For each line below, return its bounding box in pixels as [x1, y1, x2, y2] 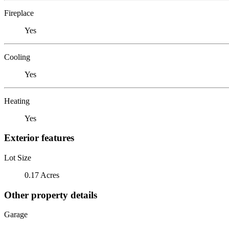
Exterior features [4, 132, 74, 144]
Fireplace [4, 8, 34, 17]
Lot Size [4, 153, 31, 162]
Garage [4, 210, 28, 219]
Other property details [4, 189, 97, 200]
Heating [4, 96, 30, 105]
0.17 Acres [25, 170, 59, 179]
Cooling [4, 52, 30, 61]
